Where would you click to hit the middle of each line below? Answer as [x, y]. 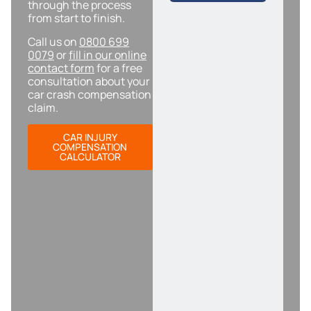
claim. [43, 107]
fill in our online [108, 54]
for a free [118, 68]
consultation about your [89, 81]
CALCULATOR [90, 156]
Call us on [53, 41]
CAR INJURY [90, 137]
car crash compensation [90, 94]
